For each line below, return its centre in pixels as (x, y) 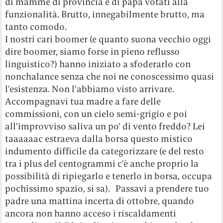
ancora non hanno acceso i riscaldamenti (91, 214)
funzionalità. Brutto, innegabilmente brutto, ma (105, 14)
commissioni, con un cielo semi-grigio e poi (96, 114)
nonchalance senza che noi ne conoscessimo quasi (110, 77)
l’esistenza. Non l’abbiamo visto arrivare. (90, 89)
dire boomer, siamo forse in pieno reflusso (93, 52)
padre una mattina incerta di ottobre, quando (100, 201)
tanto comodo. (36, 27)
